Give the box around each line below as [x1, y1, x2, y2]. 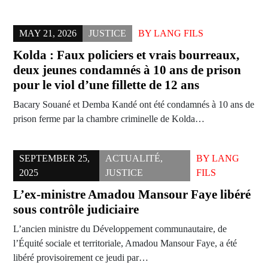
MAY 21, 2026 [19, 28, 77, 39]
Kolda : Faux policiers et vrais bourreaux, [13, 48, 239, 63]
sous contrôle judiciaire [13, 202, 139, 217]
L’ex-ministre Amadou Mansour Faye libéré [13, 187, 251, 202]
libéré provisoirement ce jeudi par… [13, 252, 148, 263]
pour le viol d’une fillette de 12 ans [13, 78, 199, 93]
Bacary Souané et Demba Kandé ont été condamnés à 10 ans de [13, 99, 254, 110]
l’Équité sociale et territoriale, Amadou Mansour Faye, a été [13, 238, 237, 249]
